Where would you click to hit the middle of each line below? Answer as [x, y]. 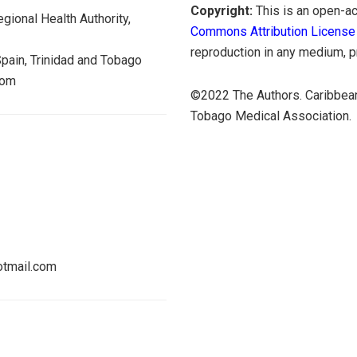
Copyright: [222, 10]
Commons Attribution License [273, 31]
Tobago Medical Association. [271, 116]
